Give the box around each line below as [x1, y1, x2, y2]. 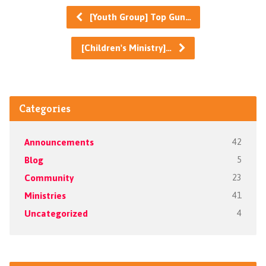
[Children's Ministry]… [81, 42, 174, 53]
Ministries [24, 190, 66, 201]
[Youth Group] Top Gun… [87, 11, 191, 22]
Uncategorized [24, 208, 88, 218]
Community [24, 172, 74, 183]
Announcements [24, 137, 94, 147]
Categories [18, 101, 71, 115]
